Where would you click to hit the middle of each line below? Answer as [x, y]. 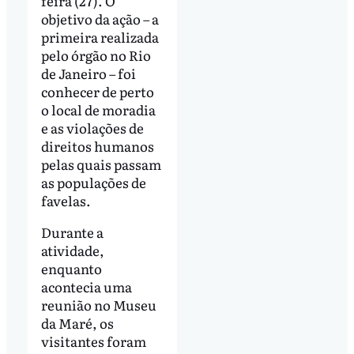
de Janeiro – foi [88, 73]
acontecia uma [86, 286]
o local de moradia [98, 109]
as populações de [93, 182]
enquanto [71, 268]
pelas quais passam [101, 164]
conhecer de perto [97, 91]
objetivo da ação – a [100, 18]
